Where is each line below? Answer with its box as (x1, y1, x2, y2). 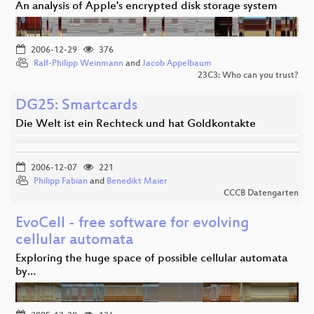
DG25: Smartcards (15, 97, 137, 115)
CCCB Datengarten (224, 188, 299, 198)
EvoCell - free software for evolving (15, 214, 250, 233)
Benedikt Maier (107, 176, 168, 186)
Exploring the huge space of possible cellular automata (15, 252, 287, 266)
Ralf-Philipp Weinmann (34, 58, 123, 69)
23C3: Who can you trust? (198, 70, 299, 81)
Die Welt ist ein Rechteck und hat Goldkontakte (15, 117, 256, 131)
